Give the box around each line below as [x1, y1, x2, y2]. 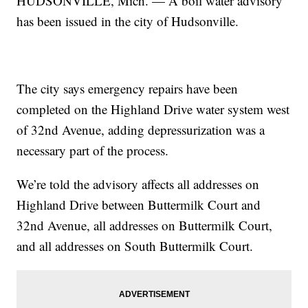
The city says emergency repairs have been [16, 80, 239, 98]
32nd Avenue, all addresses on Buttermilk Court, [16, 217, 273, 234]
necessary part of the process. [16, 142, 169, 159]
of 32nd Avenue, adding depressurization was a [16, 121, 265, 139]
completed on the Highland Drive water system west [16, 100, 290, 118]
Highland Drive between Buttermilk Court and [16, 196, 261, 214]
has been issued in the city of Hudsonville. [16, 12, 239, 30]
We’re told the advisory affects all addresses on [16, 175, 260, 193]
